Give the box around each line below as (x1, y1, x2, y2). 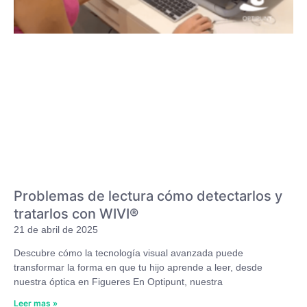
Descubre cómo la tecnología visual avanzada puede (14, 247, 243, 259)
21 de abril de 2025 (14, 224, 98, 236)
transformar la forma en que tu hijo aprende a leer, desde (14, 262, 262, 273)
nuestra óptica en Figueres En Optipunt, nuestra (14, 276, 223, 288)
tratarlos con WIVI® (14, 206, 138, 223)
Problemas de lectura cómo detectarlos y (14, 188, 282, 205)
